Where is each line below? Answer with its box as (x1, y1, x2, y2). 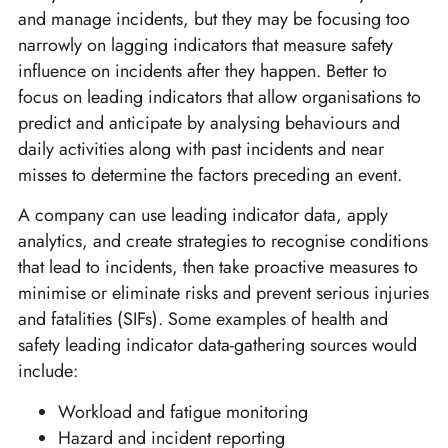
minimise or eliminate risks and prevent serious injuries (18, 280, 429, 307)
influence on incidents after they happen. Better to (18, 58, 387, 85)
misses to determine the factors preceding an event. (18, 162, 402, 189)
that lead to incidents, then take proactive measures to (18, 254, 418, 281)
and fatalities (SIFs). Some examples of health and (18, 306, 388, 333)
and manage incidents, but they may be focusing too (18, 6, 410, 33)
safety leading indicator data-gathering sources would (18, 332, 417, 359)
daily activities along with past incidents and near (18, 136, 384, 163)
